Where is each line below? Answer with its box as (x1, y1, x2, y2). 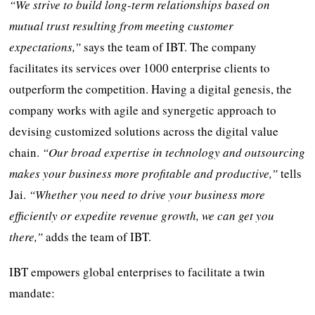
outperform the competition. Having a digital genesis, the (9, 80, 292, 97)
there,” (9, 228, 44, 245)
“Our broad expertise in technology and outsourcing (42, 143, 306, 160)
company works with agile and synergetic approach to (9, 101, 277, 118)
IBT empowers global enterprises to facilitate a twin (9, 263, 266, 280)
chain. (9, 143, 43, 160)
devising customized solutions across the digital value (9, 122, 279, 139)
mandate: (9, 284, 56, 301)
